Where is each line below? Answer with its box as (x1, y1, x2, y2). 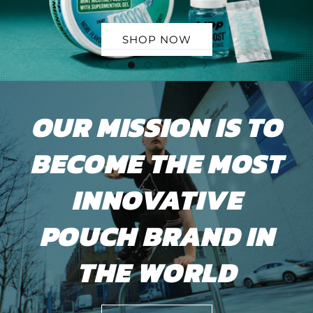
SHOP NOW (122, 32, 191, 46)
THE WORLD (77, 252, 236, 293)
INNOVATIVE (71, 179, 242, 221)
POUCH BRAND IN (38, 215, 275, 257)
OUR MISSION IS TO (30, 106, 283, 148)
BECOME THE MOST (30, 143, 283, 184)
